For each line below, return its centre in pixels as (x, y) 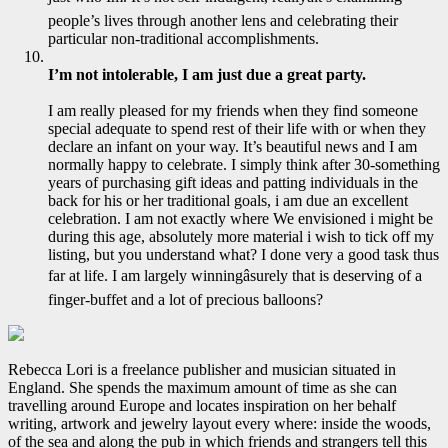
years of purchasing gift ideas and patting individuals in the (233, 183)
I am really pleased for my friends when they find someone (233, 111)
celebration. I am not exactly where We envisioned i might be (240, 219)
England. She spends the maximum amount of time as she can (202, 388)
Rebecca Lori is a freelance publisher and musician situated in (202, 370)
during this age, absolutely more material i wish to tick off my (241, 237)
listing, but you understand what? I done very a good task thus (243, 255)
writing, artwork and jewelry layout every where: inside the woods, (219, 424)
